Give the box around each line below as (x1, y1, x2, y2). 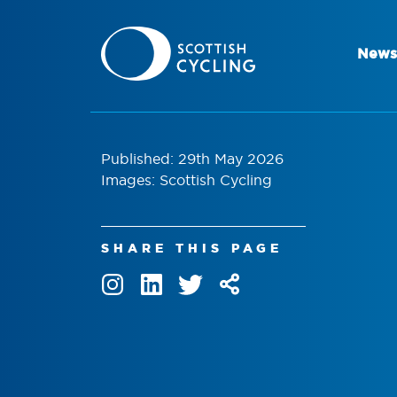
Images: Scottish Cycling (101, 170, 272, 189)
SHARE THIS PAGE (101, 240, 283, 255)
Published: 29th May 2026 (101, 149, 284, 167)
